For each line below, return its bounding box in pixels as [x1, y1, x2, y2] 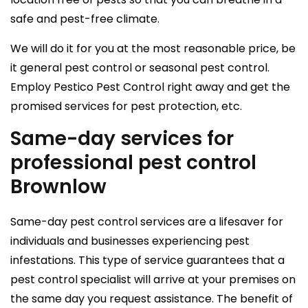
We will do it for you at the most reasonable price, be [10, 40, 296, 56]
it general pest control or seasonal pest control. [10, 59, 269, 76]
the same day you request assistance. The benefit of [10, 290, 293, 307]
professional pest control [10, 148, 256, 176]
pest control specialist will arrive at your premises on [10, 271, 296, 287]
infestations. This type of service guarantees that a [10, 252, 285, 268]
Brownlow [10, 173, 107, 200]
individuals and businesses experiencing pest [10, 232, 250, 249]
